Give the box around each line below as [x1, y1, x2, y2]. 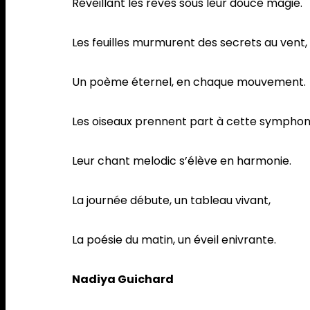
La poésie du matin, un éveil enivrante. [72, 232, 276, 248]
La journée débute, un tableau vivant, [72, 192, 273, 209]
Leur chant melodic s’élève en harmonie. [72, 153, 291, 170]
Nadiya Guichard [72, 271, 174, 288]
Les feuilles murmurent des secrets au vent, [72, 35, 307, 51]
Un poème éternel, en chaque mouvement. [72, 74, 306, 91]
